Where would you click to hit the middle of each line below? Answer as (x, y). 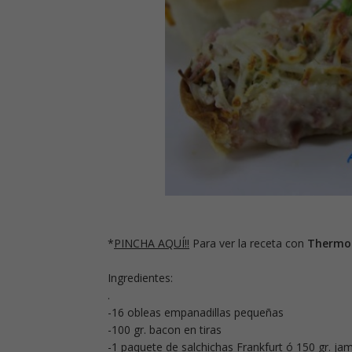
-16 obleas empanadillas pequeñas (196, 313)
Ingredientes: (140, 278)
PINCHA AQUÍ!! (152, 244)
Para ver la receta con (248, 244)
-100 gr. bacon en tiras (165, 330)
